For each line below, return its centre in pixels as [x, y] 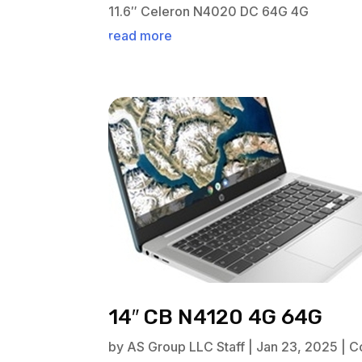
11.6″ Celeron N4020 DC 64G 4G [209, 12]
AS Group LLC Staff [186, 347]
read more [141, 36]
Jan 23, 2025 [297, 347]
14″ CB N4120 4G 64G [216, 318]
